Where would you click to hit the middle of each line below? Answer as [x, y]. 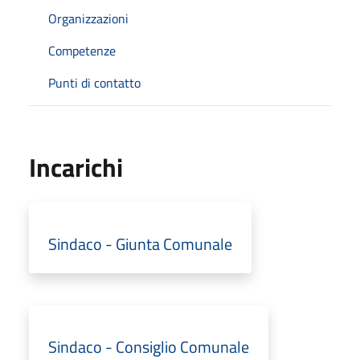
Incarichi [76, 167]
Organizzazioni [88, 18]
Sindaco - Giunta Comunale [140, 243]
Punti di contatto [94, 82]
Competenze [82, 50]
